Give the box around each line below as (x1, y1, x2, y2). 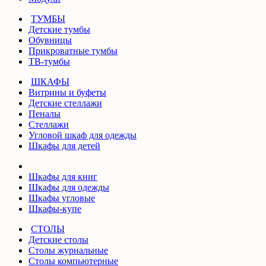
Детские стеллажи (28, 97, 102, 108)
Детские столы (28, 234, 88, 245)
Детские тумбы (28, 24, 90, 34)
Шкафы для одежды (28, 182, 109, 192)
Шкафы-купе (28, 203, 81, 214)
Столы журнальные (28, 245, 108, 255)
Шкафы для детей (28, 140, 100, 151)
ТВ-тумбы (28, 56, 70, 66)
